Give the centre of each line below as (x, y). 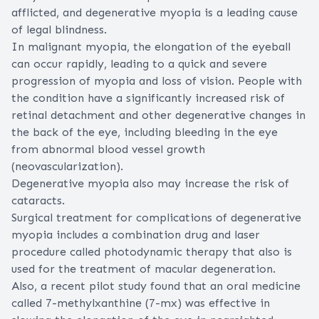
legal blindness (65, 30)
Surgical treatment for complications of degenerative (156, 218)
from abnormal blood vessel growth (108, 150)
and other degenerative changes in (210, 115)
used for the (46, 269)
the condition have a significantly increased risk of (148, 98)
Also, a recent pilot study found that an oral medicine (156, 286)
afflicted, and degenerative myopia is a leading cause (155, 13)
